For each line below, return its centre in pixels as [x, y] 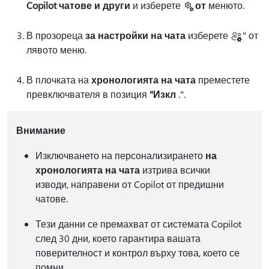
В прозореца [56, 35]
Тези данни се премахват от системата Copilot [138, 224]
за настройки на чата [135, 35]
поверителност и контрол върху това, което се [137, 253]
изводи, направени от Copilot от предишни [129, 184]
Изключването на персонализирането [120, 156]
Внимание [41, 130]
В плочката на [59, 80]
